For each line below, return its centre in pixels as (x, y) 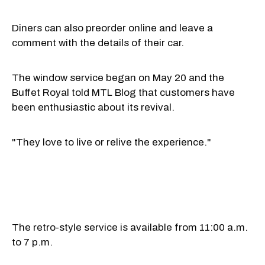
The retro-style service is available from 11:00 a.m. (130, 227)
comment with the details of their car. (98, 43)
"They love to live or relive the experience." (112, 142)
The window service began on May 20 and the (118, 77)
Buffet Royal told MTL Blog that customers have (123, 92)
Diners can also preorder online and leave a (112, 28)
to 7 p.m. (32, 242)
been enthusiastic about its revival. (93, 107)
